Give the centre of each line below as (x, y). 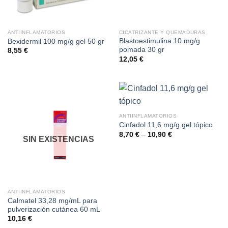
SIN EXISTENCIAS (58, 139)
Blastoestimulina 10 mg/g (159, 41)
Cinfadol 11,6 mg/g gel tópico (166, 125)
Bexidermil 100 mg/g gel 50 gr (56, 42)
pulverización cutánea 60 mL (54, 210)
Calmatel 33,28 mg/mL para (52, 201)
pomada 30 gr (141, 50)
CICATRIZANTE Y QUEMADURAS (162, 32)
